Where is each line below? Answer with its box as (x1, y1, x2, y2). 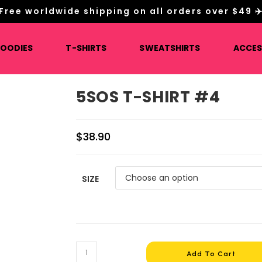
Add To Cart (186, 250, 236, 258)
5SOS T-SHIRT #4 (76, 86, 220, 108)
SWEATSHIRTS (139, 42, 201, 54)
